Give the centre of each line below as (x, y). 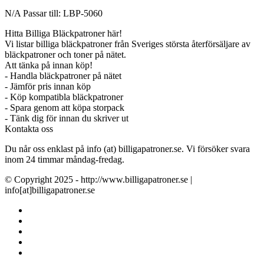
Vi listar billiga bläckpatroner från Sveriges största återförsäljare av (128, 44)
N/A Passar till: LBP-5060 (54, 13)
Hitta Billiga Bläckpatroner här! (65, 33)
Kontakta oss (30, 129)
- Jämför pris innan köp (48, 86)
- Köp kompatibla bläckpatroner (64, 97)
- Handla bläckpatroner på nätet (63, 76)
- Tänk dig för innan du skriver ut (67, 118)
